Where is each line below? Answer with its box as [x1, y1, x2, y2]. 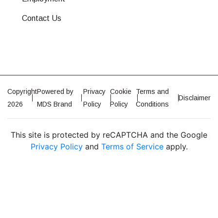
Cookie [109, 88, 131, 96]
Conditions [136, 100, 169, 109]
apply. [163, 142, 188, 152]
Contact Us [22, 14, 61, 23]
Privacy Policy [30, 142, 83, 152]
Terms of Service [101, 142, 163, 152]
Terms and [136, 88, 169, 96]
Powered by [37, 88, 73, 96]
